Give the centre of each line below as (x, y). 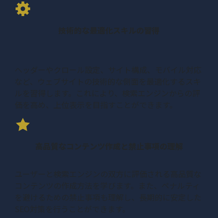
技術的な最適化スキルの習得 (109, 30)
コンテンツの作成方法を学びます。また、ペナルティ (107, 185)
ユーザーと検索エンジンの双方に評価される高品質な (108, 173)
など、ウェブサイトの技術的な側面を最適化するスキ (108, 81)
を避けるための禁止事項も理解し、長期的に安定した (108, 197)
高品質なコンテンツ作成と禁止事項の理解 (109, 146)
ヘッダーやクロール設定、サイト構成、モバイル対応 (108, 69)
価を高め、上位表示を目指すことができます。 (96, 104)
